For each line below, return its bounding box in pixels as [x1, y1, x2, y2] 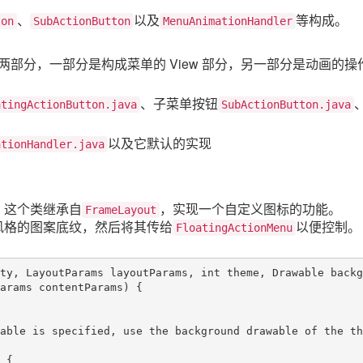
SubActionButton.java [221, 97, 351, 111]
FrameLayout [85, 203, 156, 216]
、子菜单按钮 [140, 93, 218, 113]
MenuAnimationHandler [163, 14, 293, 28]
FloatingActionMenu [176, 220, 293, 234]
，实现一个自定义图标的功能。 [160, 199, 341, 218]
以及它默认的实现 [108, 133, 211, 152]
